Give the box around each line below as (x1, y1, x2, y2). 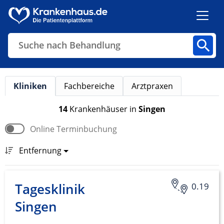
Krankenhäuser (69, 103, 129, 114)
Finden (89, 137, 117, 149)
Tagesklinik (15, 180, 85, 198)
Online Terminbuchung (30, 123, 117, 134)
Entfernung (19, 144, 61, 156)
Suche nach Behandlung (18, 39, 120, 51)
